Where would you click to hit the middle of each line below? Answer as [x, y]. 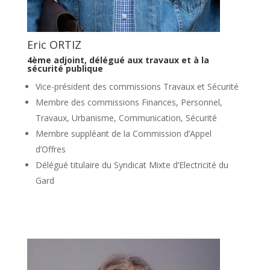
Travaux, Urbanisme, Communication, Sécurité [126, 118]
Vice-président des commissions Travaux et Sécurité [137, 86]
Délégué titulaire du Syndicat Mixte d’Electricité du [132, 165]
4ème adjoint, [58, 60]
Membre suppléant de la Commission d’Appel [123, 133]
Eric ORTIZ [54, 44]
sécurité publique [65, 68]
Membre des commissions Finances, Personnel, [129, 102]
